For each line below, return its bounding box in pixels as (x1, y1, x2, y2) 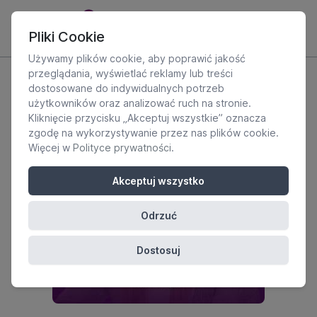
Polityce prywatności (73, 142, 171, 154)
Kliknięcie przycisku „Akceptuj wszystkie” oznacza (28, 112, 266, 124)
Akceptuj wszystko (113, 175, 204, 187)
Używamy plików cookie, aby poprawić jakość (28, 52, 246, 64)
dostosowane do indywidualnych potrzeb (28, 82, 224, 94)
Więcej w (28, 142, 73, 154)
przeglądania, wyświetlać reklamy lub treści (28, 67, 233, 79)
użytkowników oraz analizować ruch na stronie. (28, 97, 251, 109)
